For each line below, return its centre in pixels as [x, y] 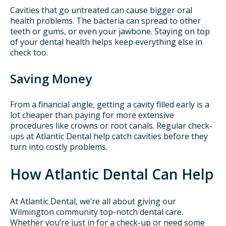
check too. [29, 52]
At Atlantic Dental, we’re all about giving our [93, 202]
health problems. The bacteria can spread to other [105, 20]
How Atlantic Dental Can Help [112, 174]
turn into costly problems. [59, 147]
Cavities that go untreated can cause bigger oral [101, 10]
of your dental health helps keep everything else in [106, 42]
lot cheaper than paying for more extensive [92, 115]
